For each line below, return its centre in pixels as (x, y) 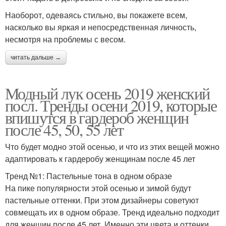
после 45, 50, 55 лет (64, 130)
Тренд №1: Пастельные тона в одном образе (89, 176)
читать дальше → (36, 58)
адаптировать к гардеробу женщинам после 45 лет (100, 159)
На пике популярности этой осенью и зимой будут (98, 188)
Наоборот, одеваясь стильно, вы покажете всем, (96, 15)
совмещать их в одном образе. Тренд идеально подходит (112, 212)
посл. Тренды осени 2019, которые (111, 105)
